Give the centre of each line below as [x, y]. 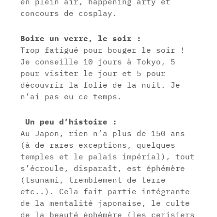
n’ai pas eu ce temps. [71, 96]
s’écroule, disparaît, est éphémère [103, 168]
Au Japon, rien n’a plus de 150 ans [103, 133]
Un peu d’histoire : [69, 121]
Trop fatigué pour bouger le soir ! [103, 50]
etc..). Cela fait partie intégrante [105, 191]
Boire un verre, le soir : [81, 38]
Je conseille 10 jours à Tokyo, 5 [98, 61]
